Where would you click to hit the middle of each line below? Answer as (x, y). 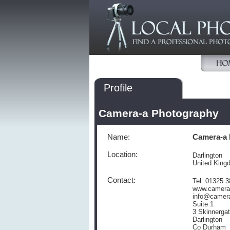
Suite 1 (203, 204)
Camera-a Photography (159, 113)
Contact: (121, 180)
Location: (122, 155)
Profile (118, 88)
